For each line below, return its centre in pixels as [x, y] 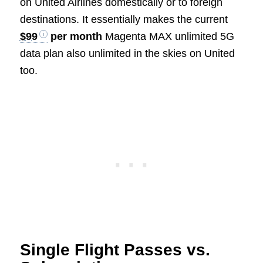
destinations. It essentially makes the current [124, 20]
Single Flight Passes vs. [115, 249]
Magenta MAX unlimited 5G [168, 37]
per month [75, 37]
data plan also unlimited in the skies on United [127, 54]
